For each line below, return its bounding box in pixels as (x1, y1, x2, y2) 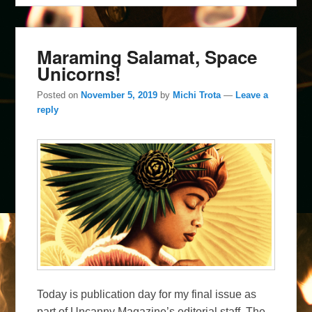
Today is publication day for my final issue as (37, 288, 257, 301)
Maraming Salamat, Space (37, 44, 258, 70)
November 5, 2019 (81, 90, 158, 101)
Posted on (37, 90, 81, 101)
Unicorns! (37, 61, 122, 87)
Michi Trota (173, 90, 221, 101)
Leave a (235, 90, 269, 101)
